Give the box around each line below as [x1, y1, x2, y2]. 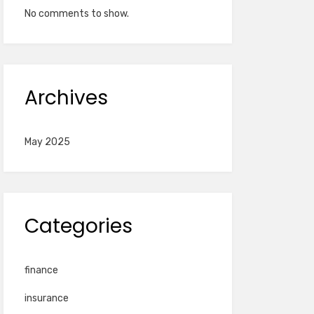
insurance [24, 292, 69, 305]
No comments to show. [24, 8, 129, 20]
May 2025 [24, 136, 70, 149]
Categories [24, 212, 132, 240]
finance [24, 264, 58, 277]
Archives [24, 84, 108, 112]
